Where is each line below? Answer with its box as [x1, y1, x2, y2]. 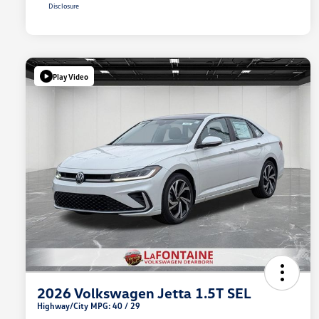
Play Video [53, 71, 88, 81]
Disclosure [48, 1, 79, 11]
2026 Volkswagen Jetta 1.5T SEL [37, 284, 251, 302]
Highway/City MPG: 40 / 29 [37, 300, 140, 312]
